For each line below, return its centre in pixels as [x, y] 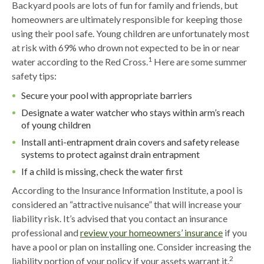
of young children [56, 125]
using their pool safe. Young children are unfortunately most [131, 34]
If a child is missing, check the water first [102, 171]
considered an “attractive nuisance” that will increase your [127, 204]
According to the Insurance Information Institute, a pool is [127, 190]
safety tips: [34, 76]
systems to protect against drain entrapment [110, 154]
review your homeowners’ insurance [151, 233]
